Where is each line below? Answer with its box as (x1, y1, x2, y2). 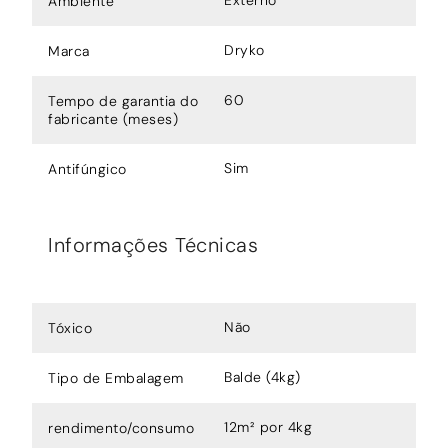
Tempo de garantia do (48, 91, 198, 110)
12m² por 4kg (224, 417, 312, 436)
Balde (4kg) (224, 367, 301, 386)
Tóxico (48, 318, 92, 337)
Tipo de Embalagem (48, 368, 184, 387)
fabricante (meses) (48, 109, 178, 128)
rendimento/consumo (48, 418, 194, 437)
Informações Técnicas (48, 231, 258, 258)
